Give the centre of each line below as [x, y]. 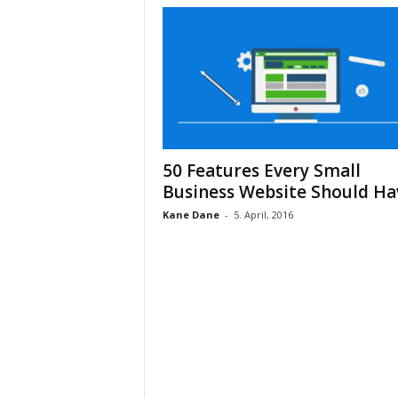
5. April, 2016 [263, 215]
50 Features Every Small [261, 171]
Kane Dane [191, 215]
